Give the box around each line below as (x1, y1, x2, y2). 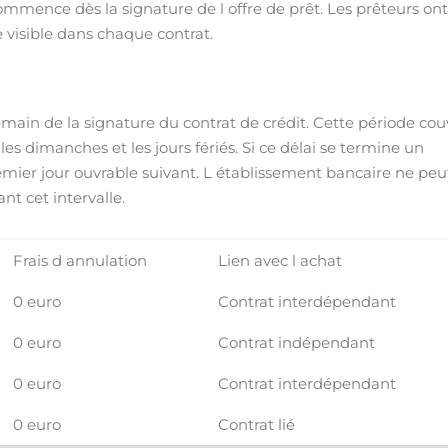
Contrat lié (218, 415, 296, 434)
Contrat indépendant (218, 333, 376, 352)
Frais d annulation (13, 251, 148, 270)
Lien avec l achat (218, 251, 343, 270)
